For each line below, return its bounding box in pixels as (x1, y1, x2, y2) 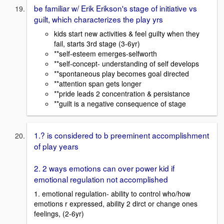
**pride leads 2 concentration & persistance (54, 88, 190, 99)
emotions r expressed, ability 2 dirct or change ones (34, 198, 197, 208)
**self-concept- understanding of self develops (54, 58, 199, 69)
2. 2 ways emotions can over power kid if (34, 162, 174, 174)
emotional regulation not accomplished (34, 173, 168, 185)
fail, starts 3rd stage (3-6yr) (54, 38, 140, 49)
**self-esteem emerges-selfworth (54, 48, 157, 59)
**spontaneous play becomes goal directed (54, 68, 189, 79)
